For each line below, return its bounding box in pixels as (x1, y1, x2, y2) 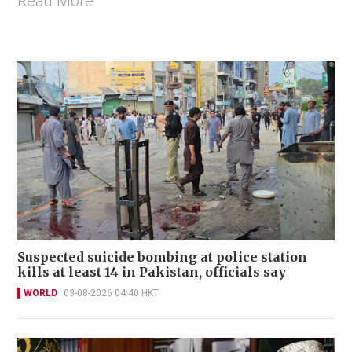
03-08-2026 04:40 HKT (64, 287, 159, 299)
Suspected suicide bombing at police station (17, 248, 307, 265)
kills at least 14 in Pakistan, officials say (17, 263, 286, 280)
